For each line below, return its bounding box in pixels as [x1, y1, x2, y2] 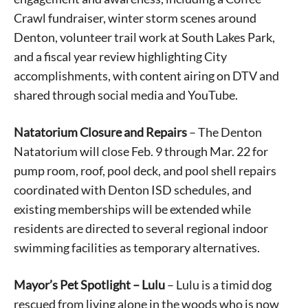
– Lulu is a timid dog [165, 277, 272, 293]
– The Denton [187, 124, 262, 140]
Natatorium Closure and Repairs [14, 124, 187, 140]
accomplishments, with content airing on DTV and [14, 68, 279, 84]
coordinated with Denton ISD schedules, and [14, 182, 252, 198]
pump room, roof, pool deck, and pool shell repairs [14, 163, 276, 179]
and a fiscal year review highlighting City [14, 49, 227, 65]
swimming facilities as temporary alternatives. [14, 240, 260, 256]
